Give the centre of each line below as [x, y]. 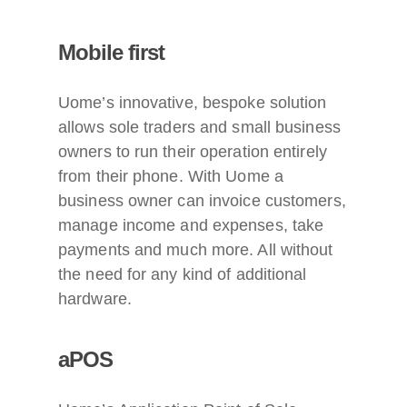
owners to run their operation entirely [193, 151]
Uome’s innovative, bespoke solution [193, 102]
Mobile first [111, 52]
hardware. [97, 298]
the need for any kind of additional [183, 274]
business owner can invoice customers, [202, 200]
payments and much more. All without [196, 249]
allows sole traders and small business [199, 127]
